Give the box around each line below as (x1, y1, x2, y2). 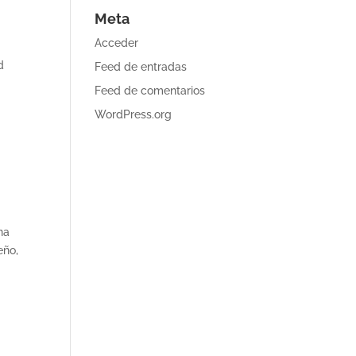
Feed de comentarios (95, 84, 206, 97)
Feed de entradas (95, 60, 188, 73)
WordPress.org (95, 108, 172, 121)
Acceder (95, 37, 139, 49)
